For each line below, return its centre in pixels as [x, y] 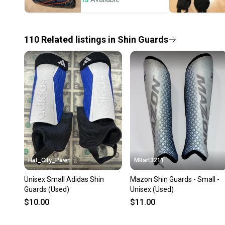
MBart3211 [149, 160]
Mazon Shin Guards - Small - [175, 179]
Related [57, 39]
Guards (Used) [47, 189]
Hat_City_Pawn [49, 160]
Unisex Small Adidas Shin [64, 179]
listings [91, 39]
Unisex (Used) [152, 189]
